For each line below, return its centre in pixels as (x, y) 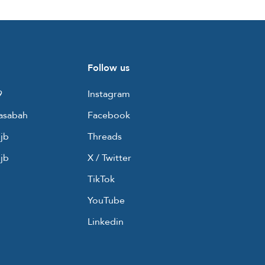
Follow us (109, 68)
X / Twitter (109, 158)
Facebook (109, 116)
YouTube (106, 201)
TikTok (101, 180)
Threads (105, 137)
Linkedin (106, 222)
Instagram (109, 94)
